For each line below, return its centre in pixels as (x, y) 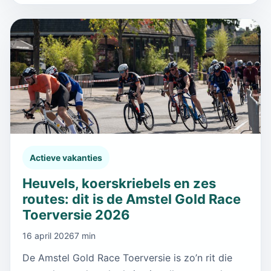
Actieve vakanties (66, 157)
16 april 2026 (48, 235)
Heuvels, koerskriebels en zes (119, 183)
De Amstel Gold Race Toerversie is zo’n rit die (127, 257)
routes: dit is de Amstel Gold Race (132, 199)
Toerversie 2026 (76, 214)
